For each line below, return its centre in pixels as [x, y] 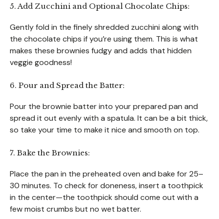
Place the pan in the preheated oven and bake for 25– [107, 174]
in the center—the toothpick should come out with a [104, 197]
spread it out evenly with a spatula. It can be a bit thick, [109, 118]
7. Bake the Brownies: [50, 153]
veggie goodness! [41, 62]
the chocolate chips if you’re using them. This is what [104, 39]
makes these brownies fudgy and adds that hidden [101, 50]
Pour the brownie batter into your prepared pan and [104, 106]
